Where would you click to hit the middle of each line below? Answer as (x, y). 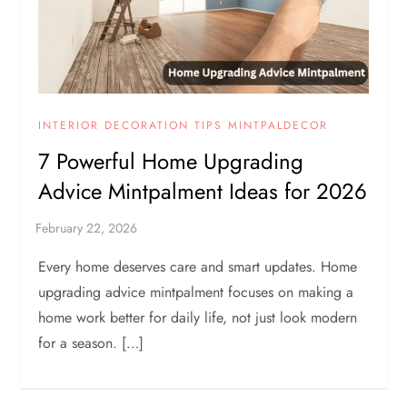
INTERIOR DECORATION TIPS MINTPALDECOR (184, 125)
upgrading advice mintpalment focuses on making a (196, 292)
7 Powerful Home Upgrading (171, 161)
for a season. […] (91, 342)
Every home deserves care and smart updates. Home (198, 266)
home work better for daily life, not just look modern (198, 317)
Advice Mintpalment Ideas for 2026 (203, 191)
